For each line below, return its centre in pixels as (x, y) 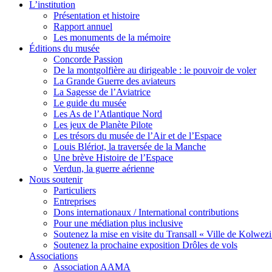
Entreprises (75, 201)
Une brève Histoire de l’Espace (113, 157)
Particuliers (75, 190)
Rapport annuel (83, 26)
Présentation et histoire (97, 15)
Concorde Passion (88, 59)
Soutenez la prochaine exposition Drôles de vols (145, 245)
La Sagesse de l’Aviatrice (102, 92)
